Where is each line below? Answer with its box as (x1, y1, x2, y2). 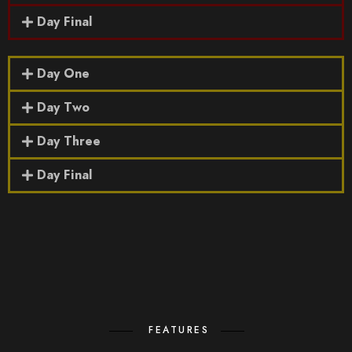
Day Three (37, 133, 101, 150)
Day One (37, 65, 90, 82)
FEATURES (148, 324, 210, 336)
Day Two (37, 99, 90, 116)
